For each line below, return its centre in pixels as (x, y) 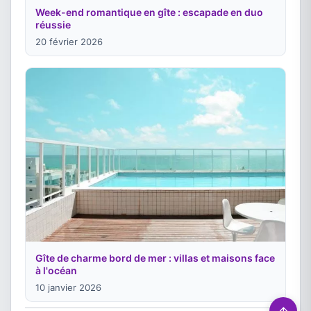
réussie (53, 25)
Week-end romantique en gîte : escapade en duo (149, 12)
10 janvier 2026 (68, 287)
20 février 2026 (69, 42)
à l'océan (56, 270)
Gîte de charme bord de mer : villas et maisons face (155, 258)
